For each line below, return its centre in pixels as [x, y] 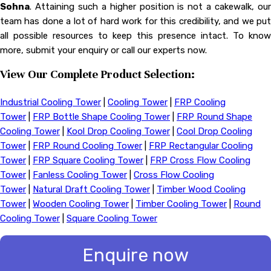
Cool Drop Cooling [214, 131]
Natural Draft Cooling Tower [91, 189]
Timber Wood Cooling [201, 189]
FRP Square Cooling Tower [88, 160]
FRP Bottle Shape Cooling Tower [101, 117]
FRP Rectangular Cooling [201, 146]
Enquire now [135, 255]
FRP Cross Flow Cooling [200, 160]
